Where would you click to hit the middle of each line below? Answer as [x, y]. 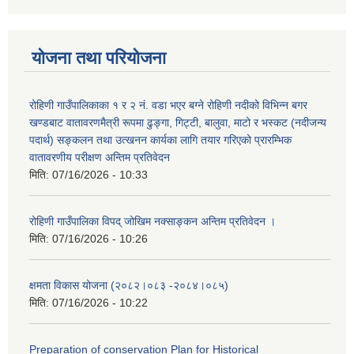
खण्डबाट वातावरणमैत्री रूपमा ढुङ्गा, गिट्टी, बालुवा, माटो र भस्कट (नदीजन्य [178, 123]
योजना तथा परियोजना [99, 58]
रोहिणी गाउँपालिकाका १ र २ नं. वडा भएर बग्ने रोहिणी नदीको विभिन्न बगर [168, 105]
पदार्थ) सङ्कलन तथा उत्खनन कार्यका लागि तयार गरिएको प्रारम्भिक [160, 140]
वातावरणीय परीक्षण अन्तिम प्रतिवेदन [100, 158]
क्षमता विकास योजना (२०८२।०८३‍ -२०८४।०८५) [129, 286]
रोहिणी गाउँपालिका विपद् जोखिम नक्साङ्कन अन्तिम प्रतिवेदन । [153, 222]
